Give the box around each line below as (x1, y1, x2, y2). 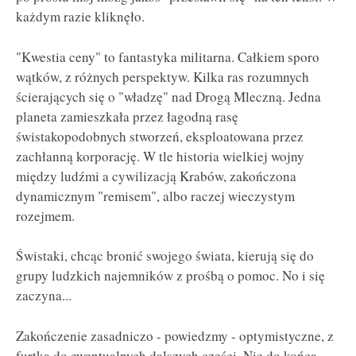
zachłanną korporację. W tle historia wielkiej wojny (16, 146, 304, 165)
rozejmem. (16, 206, 75, 225)
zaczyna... (16, 286, 72, 305)
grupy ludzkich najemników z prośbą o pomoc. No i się (16, 266, 325, 285)
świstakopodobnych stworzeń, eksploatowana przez (16, 126, 304, 145)
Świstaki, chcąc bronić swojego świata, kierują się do (16, 246, 314, 265)
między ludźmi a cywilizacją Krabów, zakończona (16, 166, 296, 185)
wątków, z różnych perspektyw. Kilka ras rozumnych (16, 67, 309, 86)
